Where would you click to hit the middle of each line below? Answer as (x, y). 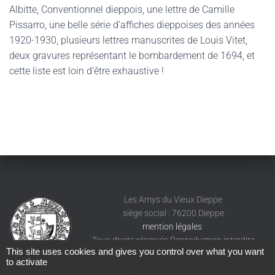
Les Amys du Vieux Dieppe (173, 199)
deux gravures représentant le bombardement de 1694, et (132, 56)
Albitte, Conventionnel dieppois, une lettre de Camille (122, 10)
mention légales (173, 227)
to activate (27, 262)
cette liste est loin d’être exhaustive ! (87, 71)
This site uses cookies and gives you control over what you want (135, 251)
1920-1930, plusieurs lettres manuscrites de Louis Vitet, (128, 40)
